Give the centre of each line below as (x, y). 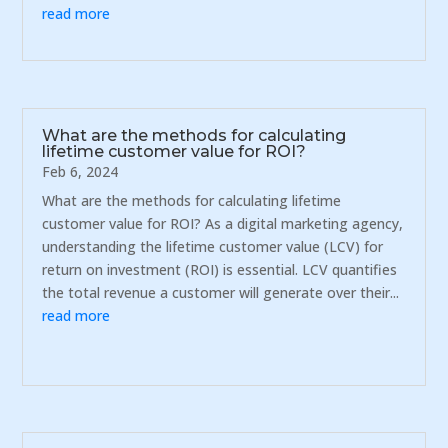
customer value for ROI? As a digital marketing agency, (223, 223)
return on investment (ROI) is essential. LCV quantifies (220, 269)
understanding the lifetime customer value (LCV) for (213, 246)
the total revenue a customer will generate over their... (221, 292)
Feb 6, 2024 (80, 171)
